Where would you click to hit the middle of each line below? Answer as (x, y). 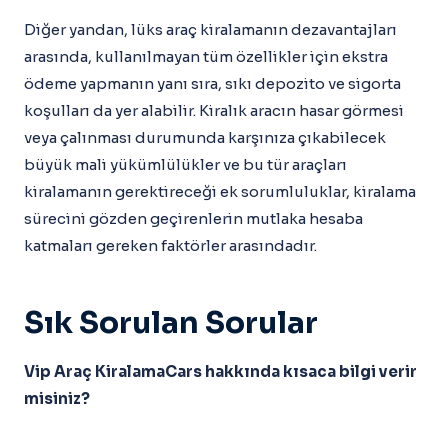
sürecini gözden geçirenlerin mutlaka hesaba (193, 218)
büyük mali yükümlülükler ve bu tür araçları (185, 164)
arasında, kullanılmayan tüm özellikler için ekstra (206, 56)
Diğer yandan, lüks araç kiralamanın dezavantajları (210, 29)
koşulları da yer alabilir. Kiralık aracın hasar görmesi (214, 110)
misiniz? (57, 398)
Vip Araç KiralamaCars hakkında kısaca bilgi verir (220, 371)
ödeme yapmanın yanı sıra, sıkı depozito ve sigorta (212, 83)
